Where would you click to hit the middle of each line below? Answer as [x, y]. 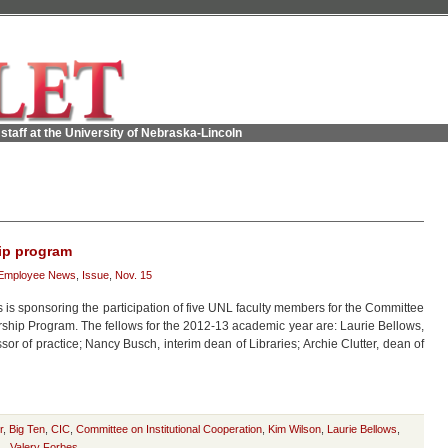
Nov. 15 [133, 275]
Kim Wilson [294, 429]
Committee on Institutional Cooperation [169, 429]
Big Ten [27, 429]
